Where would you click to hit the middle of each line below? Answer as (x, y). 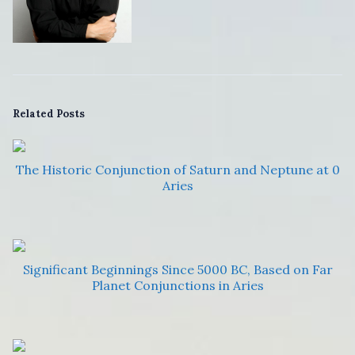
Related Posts (49, 113)
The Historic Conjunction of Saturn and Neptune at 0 (177, 169)
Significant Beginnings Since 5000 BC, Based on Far (177, 269)
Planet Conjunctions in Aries (177, 285)
